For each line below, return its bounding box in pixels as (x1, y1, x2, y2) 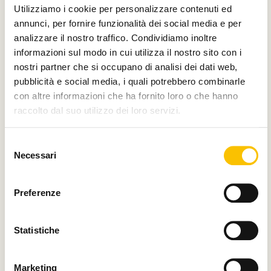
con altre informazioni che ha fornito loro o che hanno (14, 90, 238, 101)
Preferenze (14, 188, 60, 198)
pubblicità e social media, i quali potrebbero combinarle (14, 76, 245, 87)
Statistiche (14, 225, 60, 236)
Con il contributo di (19, 214, 94, 224)
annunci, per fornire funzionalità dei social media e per (14, 18, 241, 28)
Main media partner (19, 53, 97, 64)
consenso (4, 167, 44, 178)
